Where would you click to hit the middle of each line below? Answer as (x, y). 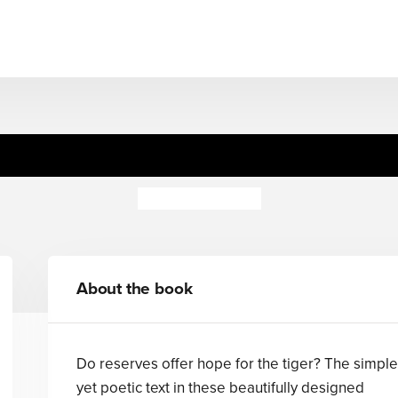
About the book (134, 289)
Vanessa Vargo (199, 199)
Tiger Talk (199, 155)
